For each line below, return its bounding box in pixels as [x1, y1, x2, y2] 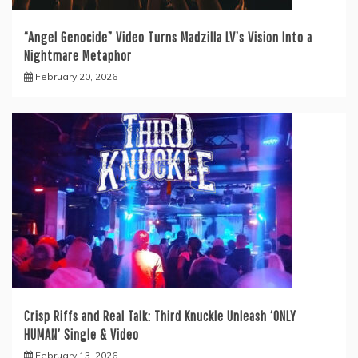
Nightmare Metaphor [24, 47, 132, 65]
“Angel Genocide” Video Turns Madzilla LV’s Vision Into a [24, 29, 312, 46]
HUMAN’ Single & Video [24, 326, 139, 344]
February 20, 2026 [35, 70, 117, 83]
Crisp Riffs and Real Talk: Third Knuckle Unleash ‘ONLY [24, 308, 296, 325]
